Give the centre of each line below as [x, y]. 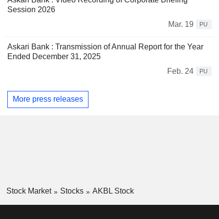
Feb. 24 [180, 71]
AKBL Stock [113, 191]
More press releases [48, 99]
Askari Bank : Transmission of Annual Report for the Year [105, 46]
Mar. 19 [181, 24]
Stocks [72, 191]
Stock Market [29, 191]
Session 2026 [31, 9]
